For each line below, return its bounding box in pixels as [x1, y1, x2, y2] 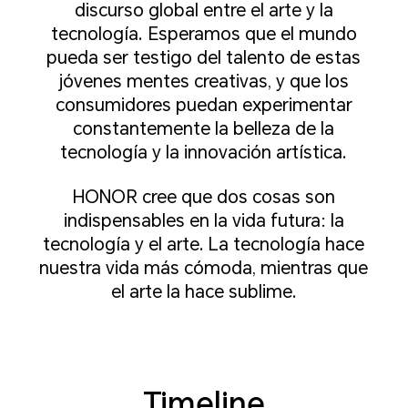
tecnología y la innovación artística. [60, 141, 348, 163]
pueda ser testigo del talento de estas [46, 46, 362, 68]
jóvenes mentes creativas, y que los [58, 70, 349, 92]
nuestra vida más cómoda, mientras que [39, 258, 369, 280]
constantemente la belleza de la [73, 117, 335, 139]
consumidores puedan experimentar [55, 94, 352, 116]
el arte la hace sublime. [110, 281, 297, 303]
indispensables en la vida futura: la [63, 210, 344, 232]
